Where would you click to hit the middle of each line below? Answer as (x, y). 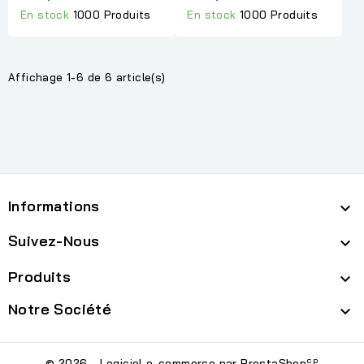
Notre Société (60, 309)
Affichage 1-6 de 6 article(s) (87, 77)
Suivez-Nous (54, 240)
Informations (54, 206)
